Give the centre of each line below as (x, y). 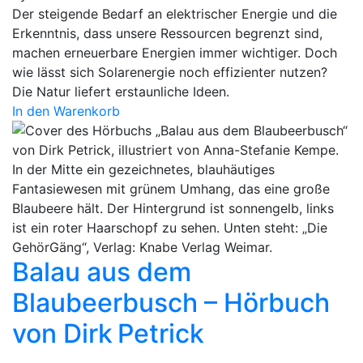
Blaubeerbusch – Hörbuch (171, 303)
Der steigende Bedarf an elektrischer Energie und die (175, 14)
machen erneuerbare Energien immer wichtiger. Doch (175, 53)
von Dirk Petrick (108, 334)
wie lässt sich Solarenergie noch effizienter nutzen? (170, 73)
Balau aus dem (102, 272)
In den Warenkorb (66, 111)
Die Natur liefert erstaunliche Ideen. (121, 92)
